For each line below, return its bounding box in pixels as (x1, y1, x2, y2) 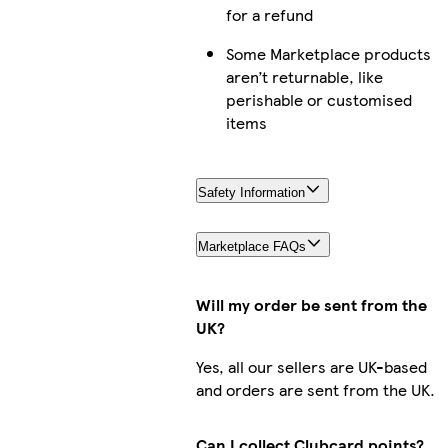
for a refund (226, 2, 314, 26)
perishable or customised (226, 87, 413, 111)
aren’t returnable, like (226, 64, 384, 88)
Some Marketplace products (226, 41, 432, 65)
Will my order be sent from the (196, 293, 428, 317)
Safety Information (198, 184, 306, 200)
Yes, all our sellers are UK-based (196, 355, 428, 379)
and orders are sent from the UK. (196, 378, 436, 402)
